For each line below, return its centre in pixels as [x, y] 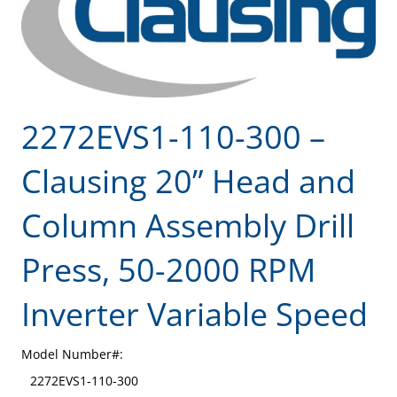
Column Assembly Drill [188, 225]
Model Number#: [72, 354]
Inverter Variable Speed [195, 314]
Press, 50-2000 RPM [168, 269]
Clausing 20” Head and [188, 181]
